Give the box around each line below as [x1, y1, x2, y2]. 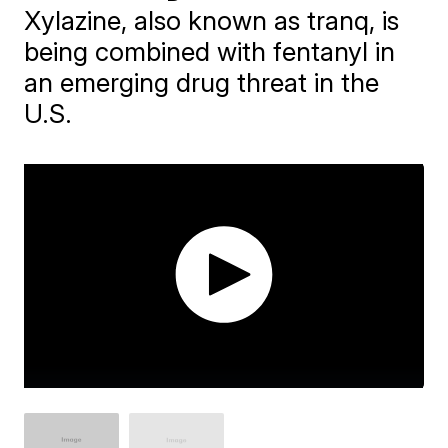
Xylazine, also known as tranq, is [24, 5, 400, 36]
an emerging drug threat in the [24, 67, 380, 98]
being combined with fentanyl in [24, 36, 396, 67]
